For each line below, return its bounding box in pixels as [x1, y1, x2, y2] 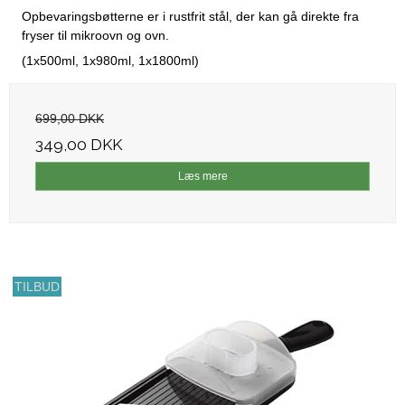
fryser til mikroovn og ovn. [22, 28, 173, 43]
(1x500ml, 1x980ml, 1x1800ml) [22, 53, 199, 69]
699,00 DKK [35, 111, 104, 127]
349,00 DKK [35, 136, 122, 155]
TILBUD [14, 279, 61, 295]
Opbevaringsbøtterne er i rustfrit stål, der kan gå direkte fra [22, 9, 359, 24]
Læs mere [177, 170, 228, 184]
